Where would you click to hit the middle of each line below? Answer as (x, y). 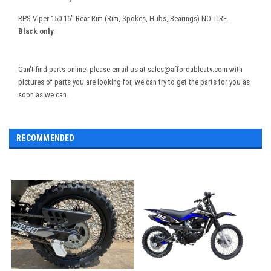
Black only (36, 31)
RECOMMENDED (45, 138)
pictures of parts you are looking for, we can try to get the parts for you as (134, 82)
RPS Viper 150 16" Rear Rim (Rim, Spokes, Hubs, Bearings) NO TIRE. (123, 19)
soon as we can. (43, 95)
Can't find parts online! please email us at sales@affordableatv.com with (130, 70)
